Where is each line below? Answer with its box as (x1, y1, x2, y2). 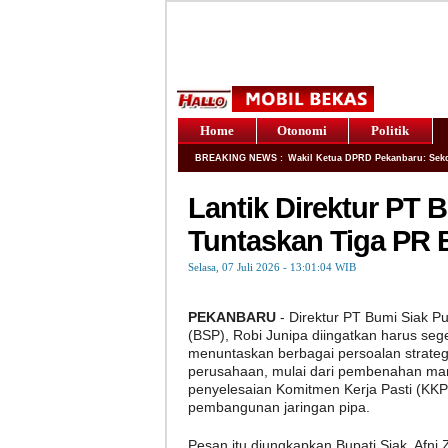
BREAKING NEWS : (194, 153, 283, 163)
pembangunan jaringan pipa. (187, 399, 370, 415)
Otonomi (277, 123, 327, 138)
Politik (371, 123, 409, 138)
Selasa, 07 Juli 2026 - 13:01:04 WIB (187, 261, 356, 273)
